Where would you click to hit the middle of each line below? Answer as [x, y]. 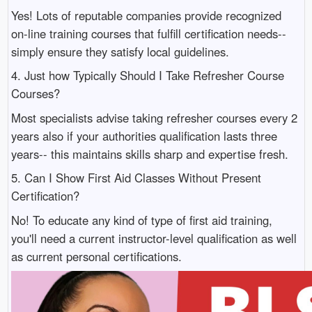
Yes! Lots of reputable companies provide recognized [146, 16]
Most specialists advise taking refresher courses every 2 [154, 117]
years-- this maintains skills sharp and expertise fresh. [149, 154]
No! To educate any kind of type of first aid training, [141, 220]
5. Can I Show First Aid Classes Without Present [136, 178]
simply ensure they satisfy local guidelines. [120, 52]
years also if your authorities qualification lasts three [144, 135]
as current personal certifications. [96, 256]
